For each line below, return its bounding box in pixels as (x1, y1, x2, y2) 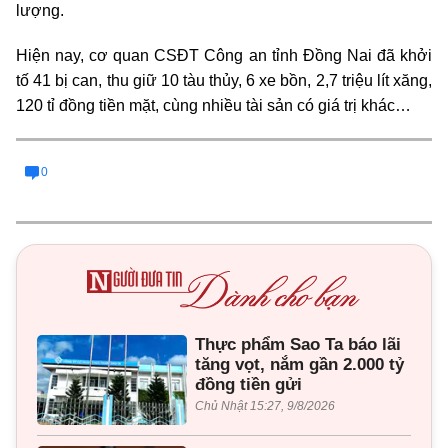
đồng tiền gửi (195, 374, 302, 394)
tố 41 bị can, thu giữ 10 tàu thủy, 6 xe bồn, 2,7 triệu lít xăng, (16, 71, 432, 89)
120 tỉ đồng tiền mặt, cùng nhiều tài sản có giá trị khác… (16, 96, 411, 114)
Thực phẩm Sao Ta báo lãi (195, 334, 401, 354)
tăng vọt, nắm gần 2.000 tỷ (195, 354, 404, 374)
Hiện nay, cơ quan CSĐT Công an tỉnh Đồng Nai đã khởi (16, 46, 432, 64)
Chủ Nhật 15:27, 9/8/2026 (195, 398, 335, 413)
